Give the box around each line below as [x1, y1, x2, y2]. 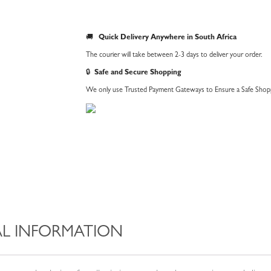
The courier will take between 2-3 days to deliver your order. [86, 52, 263, 60]
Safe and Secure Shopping [94, 70, 181, 77]
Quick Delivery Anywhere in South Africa [99, 34, 237, 42]
